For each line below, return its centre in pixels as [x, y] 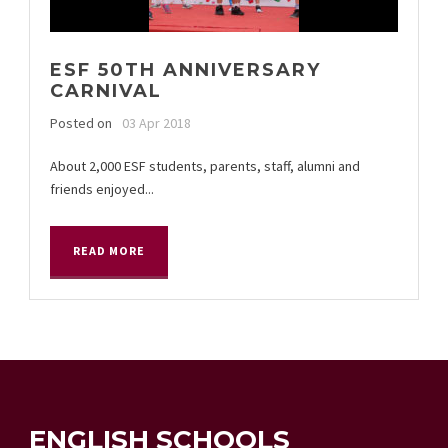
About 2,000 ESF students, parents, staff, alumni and [205, 165]
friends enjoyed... [102, 188]
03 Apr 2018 [156, 122]
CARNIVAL [106, 90]
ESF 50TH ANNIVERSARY [185, 69]
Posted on [81, 122]
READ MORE [109, 250]
